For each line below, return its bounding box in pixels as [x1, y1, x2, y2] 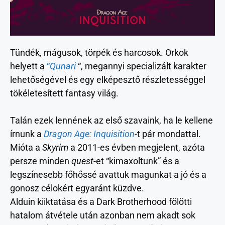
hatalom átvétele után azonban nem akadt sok [10, 209, 195, 220]
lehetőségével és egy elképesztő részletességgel [10, 74, 205, 85]
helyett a [10, 60, 47, 71]
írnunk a [10, 128, 44, 139]
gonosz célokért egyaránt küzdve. [10, 182, 144, 193]
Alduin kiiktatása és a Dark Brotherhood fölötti [10, 196, 192, 207]
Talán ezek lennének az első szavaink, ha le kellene [10, 115, 213, 126]
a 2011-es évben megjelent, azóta [68, 142, 205, 153]
